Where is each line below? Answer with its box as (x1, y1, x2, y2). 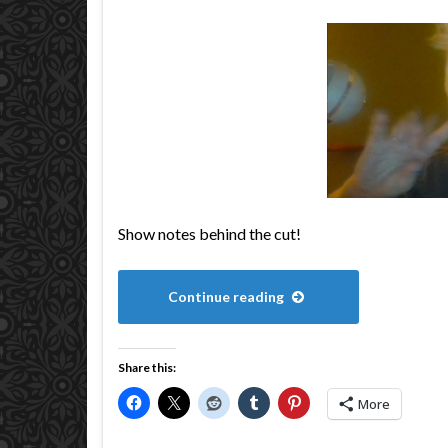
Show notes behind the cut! (118, 224, 301, 243)
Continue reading (168, 288, 287, 305)
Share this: (118, 360, 176, 375)
